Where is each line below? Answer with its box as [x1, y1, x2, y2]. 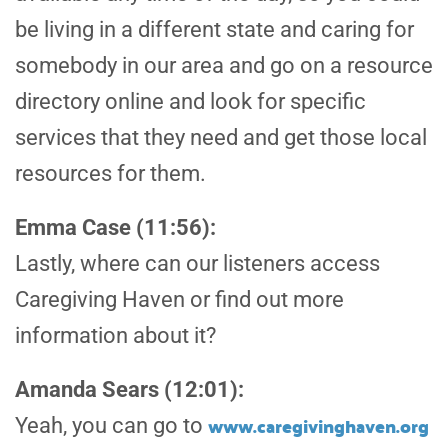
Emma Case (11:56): [15, 215, 216, 241]
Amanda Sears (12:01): [15, 377, 244, 403]
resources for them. [15, 161, 206, 187]
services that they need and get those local [15, 125, 427, 151]
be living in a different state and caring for [15, 17, 414, 43]
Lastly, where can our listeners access [15, 251, 380, 277]
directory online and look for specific [15, 89, 366, 115]
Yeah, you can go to [15, 413, 208, 439]
